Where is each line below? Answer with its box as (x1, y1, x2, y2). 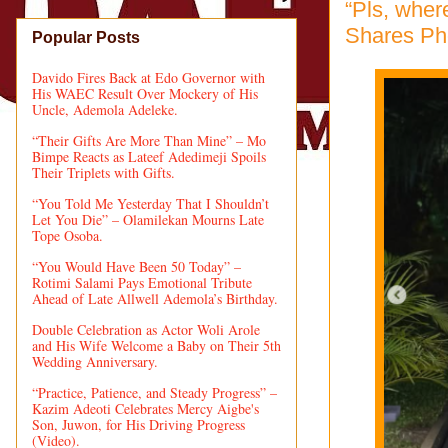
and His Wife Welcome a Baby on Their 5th (32, 335, 281, 355)
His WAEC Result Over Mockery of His (32, 83, 258, 103)
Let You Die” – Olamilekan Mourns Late (32, 209, 264, 229)
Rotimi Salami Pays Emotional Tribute (32, 272, 252, 292)
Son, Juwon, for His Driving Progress (32, 414, 245, 434)
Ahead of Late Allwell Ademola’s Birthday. (32, 288, 278, 308)
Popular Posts (32, 28, 140, 46)
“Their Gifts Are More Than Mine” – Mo (32, 130, 266, 150)
